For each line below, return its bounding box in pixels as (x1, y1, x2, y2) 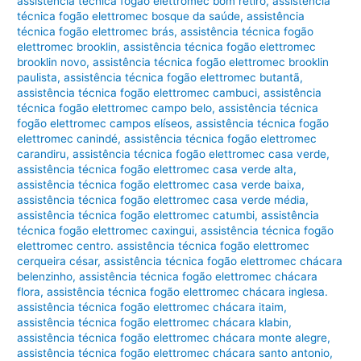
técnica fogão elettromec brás (17, 24, 175, 38)
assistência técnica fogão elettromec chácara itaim (17, 300, 284, 313)
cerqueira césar (17, 254, 98, 268)
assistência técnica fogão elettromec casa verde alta (17, 162, 294, 176)
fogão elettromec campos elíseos (17, 116, 190, 130)
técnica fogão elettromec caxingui (17, 223, 195, 237)
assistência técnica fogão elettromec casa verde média (17, 193, 306, 206)
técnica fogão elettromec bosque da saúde (17, 9, 241, 23)
